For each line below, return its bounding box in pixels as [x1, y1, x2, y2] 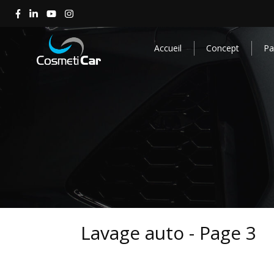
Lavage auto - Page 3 [81, 220, 256, 245]
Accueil [154, 42, 182, 54]
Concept [206, 42, 239, 54]
